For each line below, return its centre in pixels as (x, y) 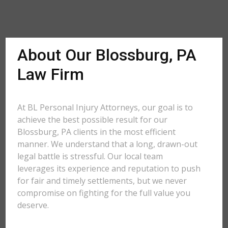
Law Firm (51, 74)
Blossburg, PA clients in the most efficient (97, 132)
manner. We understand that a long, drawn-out (108, 144)
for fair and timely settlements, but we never (102, 181)
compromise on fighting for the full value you (104, 193)
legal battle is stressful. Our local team (90, 156)
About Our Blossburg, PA (107, 55)
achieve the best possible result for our (93, 120)
